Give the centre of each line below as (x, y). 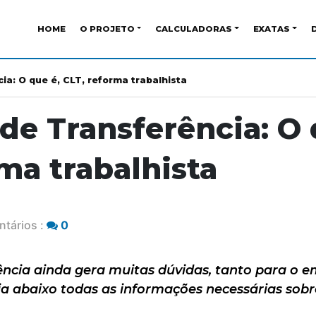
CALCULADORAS (194, 29)
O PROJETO (107, 29)
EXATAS (272, 29)
